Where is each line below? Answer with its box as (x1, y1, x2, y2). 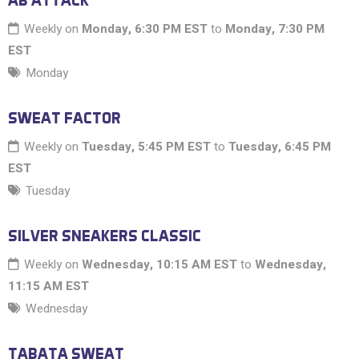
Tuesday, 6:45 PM (228, 138, 331, 156)
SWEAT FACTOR (8, 108, 121, 128)
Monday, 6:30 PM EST (82, 20, 208, 38)
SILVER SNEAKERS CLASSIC (8, 226, 201, 246)
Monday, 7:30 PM (225, 20, 325, 38)
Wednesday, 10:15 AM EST (82, 256, 237, 274)
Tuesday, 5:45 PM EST (82, 138, 211, 156)
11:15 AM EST (8, 277, 89, 296)
